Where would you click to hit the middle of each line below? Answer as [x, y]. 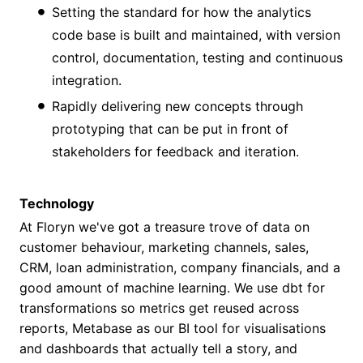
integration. [87, 80]
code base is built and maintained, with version [196, 34]
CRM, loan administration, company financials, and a [180, 267]
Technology [57, 203]
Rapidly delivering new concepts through [177, 106]
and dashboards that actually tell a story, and [158, 348]
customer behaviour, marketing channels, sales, [164, 247]
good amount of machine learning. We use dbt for [172, 287]
